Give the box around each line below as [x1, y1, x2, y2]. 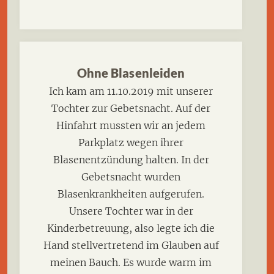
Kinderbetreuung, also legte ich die [47, 222, 215, 235]
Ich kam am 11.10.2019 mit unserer [49, 85, 213, 98]
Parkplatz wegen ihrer [78, 136, 183, 149]
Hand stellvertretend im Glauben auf [43, 239, 219, 252]
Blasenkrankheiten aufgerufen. [57, 188, 204, 201]
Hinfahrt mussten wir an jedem [56, 119, 206, 132]
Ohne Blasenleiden [76, 65, 185, 81]
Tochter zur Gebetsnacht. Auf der [51, 102, 210, 115]
